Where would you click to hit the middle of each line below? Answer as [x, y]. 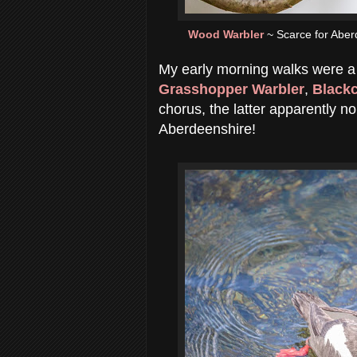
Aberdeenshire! [207, 129]
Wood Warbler [228, 34]
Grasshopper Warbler [231, 89]
